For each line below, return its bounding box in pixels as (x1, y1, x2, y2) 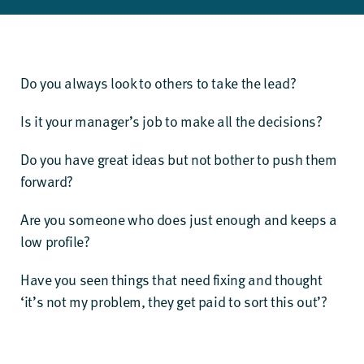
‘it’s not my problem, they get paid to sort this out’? (20, 290, 327, 312)
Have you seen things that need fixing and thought (20, 268, 323, 290)
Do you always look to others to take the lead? (20, 71, 297, 93)
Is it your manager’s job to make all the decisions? (20, 110, 323, 132)
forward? (20, 170, 74, 192)
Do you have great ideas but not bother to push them (20, 148, 337, 170)
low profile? (20, 230, 90, 252)
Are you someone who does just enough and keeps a (20, 208, 337, 230)
